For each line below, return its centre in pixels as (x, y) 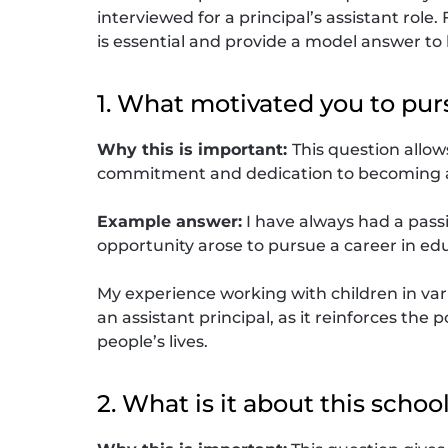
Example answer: (170, 221)
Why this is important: (195, 149)
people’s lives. (153, 341)
